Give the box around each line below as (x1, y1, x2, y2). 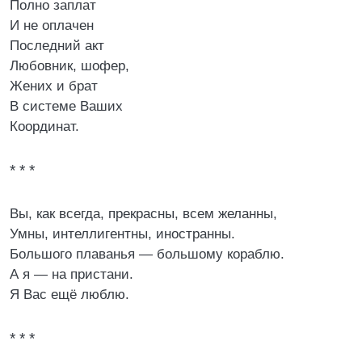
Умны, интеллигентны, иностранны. (10, 226, 235, 242)
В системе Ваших (10, 99, 123, 114)
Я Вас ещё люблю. (10, 287, 129, 302)
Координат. (10, 119, 79, 134)
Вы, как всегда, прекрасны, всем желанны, (10, 206, 277, 221)
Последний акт (10, 38, 104, 53)
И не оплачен (10, 18, 94, 33)
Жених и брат (10, 78, 98, 94)
